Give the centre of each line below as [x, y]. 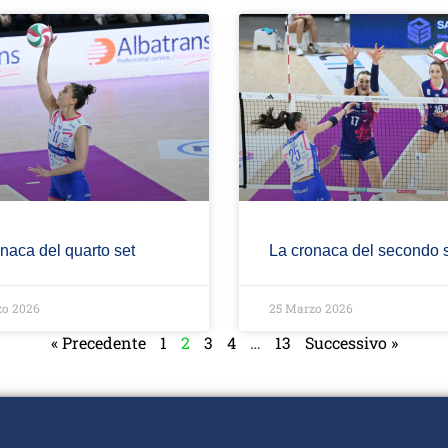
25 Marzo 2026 [311, 308]
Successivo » [351, 343]
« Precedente [98, 343]
